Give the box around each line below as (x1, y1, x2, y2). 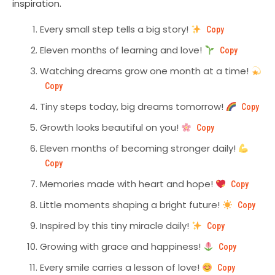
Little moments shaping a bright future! (40, 198, 222, 212)
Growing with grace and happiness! (40, 240, 203, 254)
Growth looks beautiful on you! (40, 121, 181, 134)
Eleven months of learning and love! (40, 44, 204, 57)
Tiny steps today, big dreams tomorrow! (40, 100, 226, 114)
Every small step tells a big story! (40, 23, 191, 36)
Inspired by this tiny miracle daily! (40, 219, 192, 233)
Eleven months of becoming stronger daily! (40, 142, 238, 155)
